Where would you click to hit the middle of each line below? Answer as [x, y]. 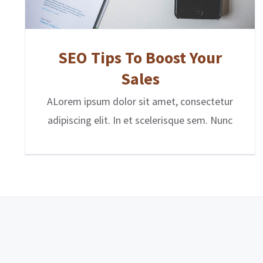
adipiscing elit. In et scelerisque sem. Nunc [140, 120]
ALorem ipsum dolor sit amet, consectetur [140, 102]
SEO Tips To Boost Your [140, 58]
